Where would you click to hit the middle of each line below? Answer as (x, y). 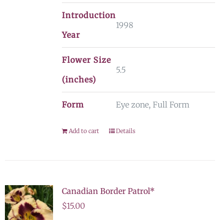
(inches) (79, 80)
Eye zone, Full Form (152, 105)
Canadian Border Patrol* (108, 191)
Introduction (89, 15)
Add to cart (84, 131)
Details (125, 131)
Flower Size (86, 60)
